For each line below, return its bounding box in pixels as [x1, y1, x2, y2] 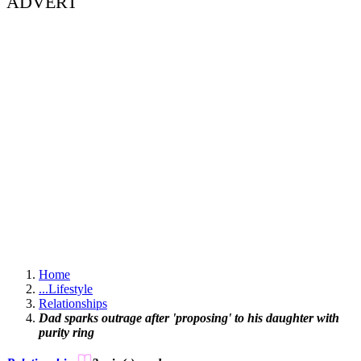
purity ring [39, 326, 94, 340]
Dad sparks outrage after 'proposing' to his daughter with [39, 311, 339, 326]
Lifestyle [48, 282, 93, 297]
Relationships [39, 297, 107, 311]
